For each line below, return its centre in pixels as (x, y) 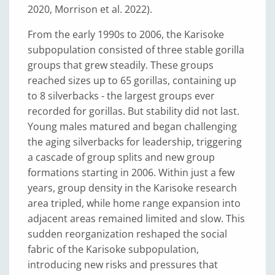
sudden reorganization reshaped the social (127, 234)
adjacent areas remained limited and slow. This (136, 219)
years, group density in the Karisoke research (132, 188)
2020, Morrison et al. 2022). (90, 9)
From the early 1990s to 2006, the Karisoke (126, 34)
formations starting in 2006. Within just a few (131, 172)
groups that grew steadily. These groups (121, 65)
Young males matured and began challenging (132, 126)
